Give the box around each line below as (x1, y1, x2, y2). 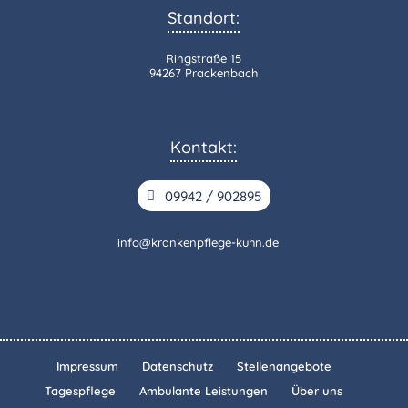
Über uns (291, 383, 343, 399)
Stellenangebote (236, 359, 331, 374)
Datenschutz (141, 359, 213, 374)
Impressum (56, 359, 118, 374)
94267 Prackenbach (149, 66, 259, 81)
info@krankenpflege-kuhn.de (117, 235, 279, 250)
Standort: (168, 7, 240, 29)
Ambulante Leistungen (139, 383, 269, 399)
